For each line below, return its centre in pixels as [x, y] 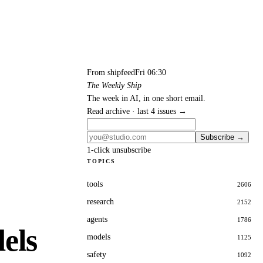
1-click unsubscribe [119, 150]
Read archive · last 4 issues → [137, 111]
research [100, 202]
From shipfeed [111, 73]
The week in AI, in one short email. [146, 98]
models [99, 237]
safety [97, 254]
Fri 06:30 [151, 73]
